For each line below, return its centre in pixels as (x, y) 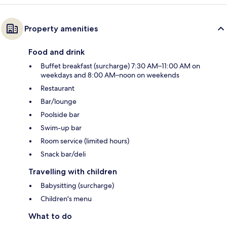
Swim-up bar (61, 127)
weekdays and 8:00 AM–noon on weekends (110, 75)
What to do (50, 216)
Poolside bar (60, 114)
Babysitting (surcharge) (77, 185)
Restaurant (58, 88)
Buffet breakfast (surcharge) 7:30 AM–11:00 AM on (120, 66)
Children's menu (66, 198)
